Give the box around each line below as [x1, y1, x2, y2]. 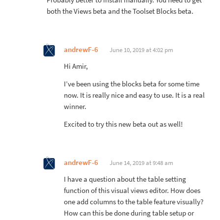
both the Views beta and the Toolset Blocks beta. [47, 6, 193, 16]
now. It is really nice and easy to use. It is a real [64, 90, 205, 100]
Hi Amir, [64, 61, 88, 71]
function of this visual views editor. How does [64, 186, 200, 195]
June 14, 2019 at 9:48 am [110, 158, 173, 167]
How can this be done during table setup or [64, 208, 194, 218]
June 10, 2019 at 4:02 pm [110, 45, 173, 54]
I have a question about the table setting [64, 174, 186, 184]
